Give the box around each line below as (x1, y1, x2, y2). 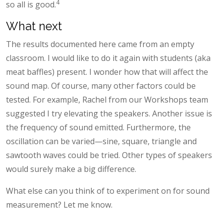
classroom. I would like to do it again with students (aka (6, 52, 211, 63)
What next (6, 19, 62, 33)
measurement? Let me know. (6, 199, 112, 210)
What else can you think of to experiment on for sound (6, 185, 210, 196)
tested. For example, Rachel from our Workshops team (6, 94, 208, 105)
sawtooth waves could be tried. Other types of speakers (6, 149, 212, 161)
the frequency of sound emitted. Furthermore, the (6, 121, 191, 133)
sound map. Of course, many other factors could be (6, 80, 196, 91)
